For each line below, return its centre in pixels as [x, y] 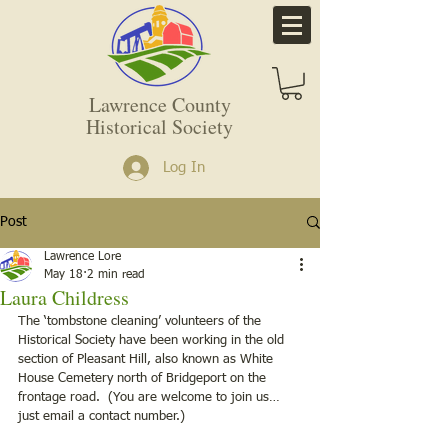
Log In [184, 168]
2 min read [116, 274]
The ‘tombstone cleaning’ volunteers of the [141, 321]
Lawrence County [159, 104]
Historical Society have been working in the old [153, 340]
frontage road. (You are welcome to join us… [149, 397]
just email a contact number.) [101, 416]
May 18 [63, 274]
